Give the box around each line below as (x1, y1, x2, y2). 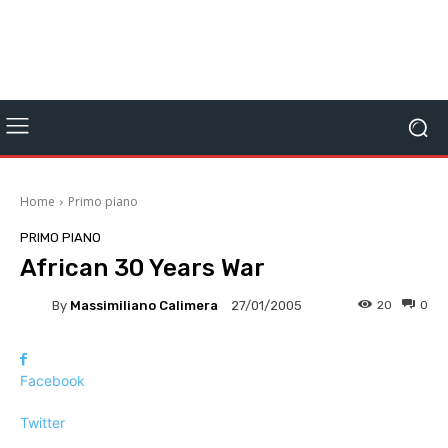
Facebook (20, 372, 85, 389)
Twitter (20, 414, 65, 431)
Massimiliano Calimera (70, 297, 218, 313)
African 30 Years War (20, 254, 265, 282)
